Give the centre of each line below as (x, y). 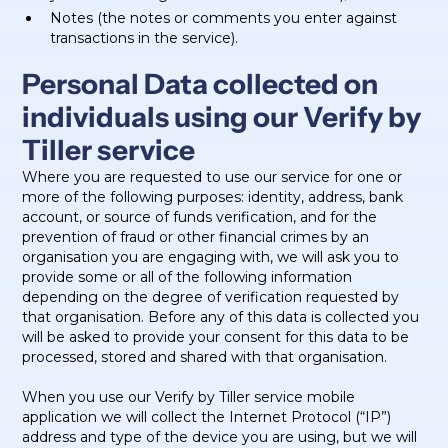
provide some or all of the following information (187, 277)
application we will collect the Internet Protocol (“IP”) (207, 417)
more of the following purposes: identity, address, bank (213, 197)
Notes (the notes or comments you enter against (224, 18)
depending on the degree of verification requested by (211, 297)
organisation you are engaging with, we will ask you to (211, 257)
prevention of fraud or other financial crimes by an (196, 237)
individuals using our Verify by (222, 117)
